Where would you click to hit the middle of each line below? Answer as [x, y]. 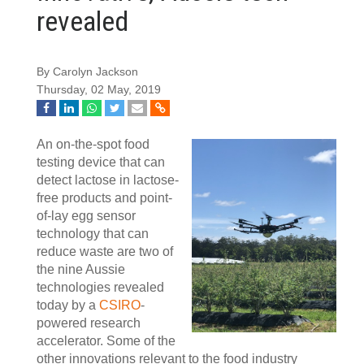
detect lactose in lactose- [108, 180]
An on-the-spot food [93, 144]
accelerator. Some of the [106, 341]
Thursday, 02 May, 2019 [99, 90]
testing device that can [101, 162]
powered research [89, 323]
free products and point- [104, 198]
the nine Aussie [81, 269]
